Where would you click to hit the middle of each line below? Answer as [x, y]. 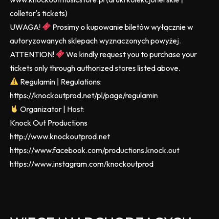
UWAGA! [26, 27]
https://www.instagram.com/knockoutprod [82, 164]
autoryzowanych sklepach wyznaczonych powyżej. [95, 40]
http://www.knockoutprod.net [60, 136]
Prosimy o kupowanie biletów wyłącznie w [122, 27]
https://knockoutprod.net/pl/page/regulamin [84, 95]
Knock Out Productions [49, 122]
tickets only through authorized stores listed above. [95, 68]
